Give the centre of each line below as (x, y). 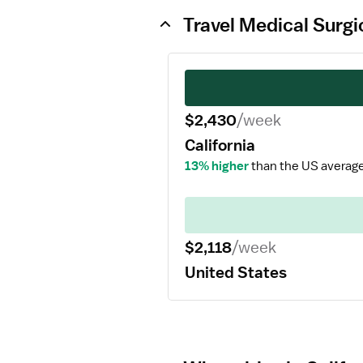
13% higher (217, 166)
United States (236, 272)
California (220, 145)
